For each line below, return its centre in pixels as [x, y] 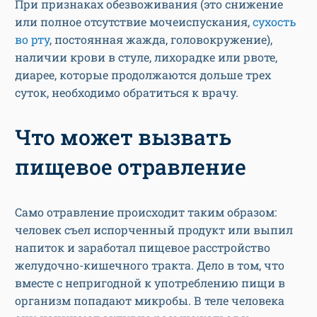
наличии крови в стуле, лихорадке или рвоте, [146, 57]
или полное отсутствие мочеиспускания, [134, 22]
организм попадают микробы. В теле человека [150, 301]
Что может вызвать [123, 137]
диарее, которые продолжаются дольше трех [143, 75]
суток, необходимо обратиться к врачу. [127, 93]
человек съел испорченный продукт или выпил [154, 230]
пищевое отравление [133, 167]
